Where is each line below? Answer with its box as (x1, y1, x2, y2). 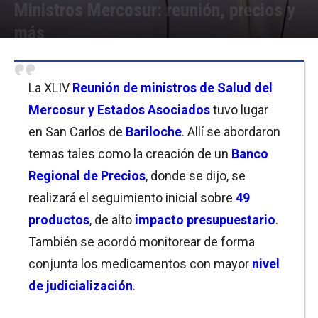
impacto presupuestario (135, 212, 275, 227)
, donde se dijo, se (146, 168, 246, 183)
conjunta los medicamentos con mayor (28, 256, 252, 271)
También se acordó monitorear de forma (28, 234, 255, 249)
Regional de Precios (28, 168, 146, 183)
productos (28, 212, 89, 227)
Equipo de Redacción (31, 50, 113, 59)
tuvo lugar (213, 102, 268, 117)
